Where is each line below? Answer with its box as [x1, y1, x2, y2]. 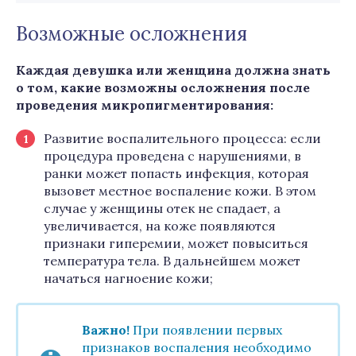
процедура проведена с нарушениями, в [44, 148, 301, 164]
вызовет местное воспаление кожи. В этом [44, 183, 316, 199]
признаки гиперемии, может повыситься [44, 235, 308, 251]
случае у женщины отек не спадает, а [44, 200, 281, 216]
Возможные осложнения [16, 21, 247, 46]
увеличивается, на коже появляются [44, 218, 276, 234]
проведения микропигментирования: [16, 97, 273, 113]
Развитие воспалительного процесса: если [44, 130, 321, 146]
